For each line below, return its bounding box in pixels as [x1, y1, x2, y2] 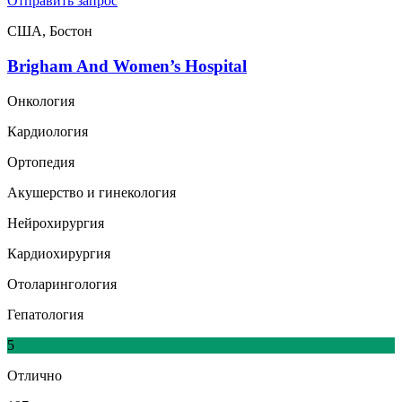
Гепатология [7, 306, 83, 322]
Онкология [7, 92, 74, 109]
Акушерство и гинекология [7, 184, 176, 200]
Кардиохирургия [7, 245, 110, 261]
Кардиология [7, 123, 88, 139]
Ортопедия [7, 153, 74, 170]
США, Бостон [7, 23, 92, 39]
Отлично [7, 367, 62, 383]
